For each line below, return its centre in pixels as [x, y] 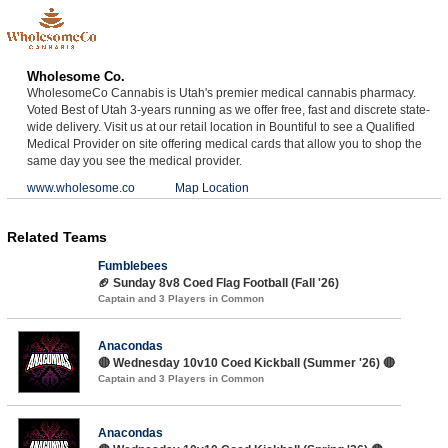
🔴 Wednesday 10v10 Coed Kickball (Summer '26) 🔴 [246, 362]
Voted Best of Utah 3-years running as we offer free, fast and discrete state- [228, 109]
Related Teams [56, 236]
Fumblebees [132, 265]
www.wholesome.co [80, 187]
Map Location [211, 187]
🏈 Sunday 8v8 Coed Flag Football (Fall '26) [218, 282]
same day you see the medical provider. [134, 160]
